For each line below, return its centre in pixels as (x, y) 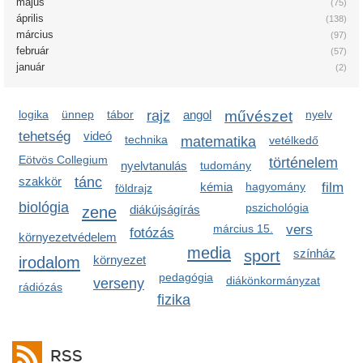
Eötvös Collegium (63, 160)
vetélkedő (294, 140)
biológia (44, 207)
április (30, 18)
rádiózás (41, 287)
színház (314, 253)
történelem (303, 163)
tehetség (45, 137)
